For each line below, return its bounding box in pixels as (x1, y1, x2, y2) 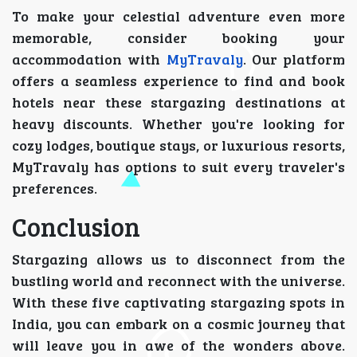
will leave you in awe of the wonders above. (12, 335, 345, 355)
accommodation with (12, 49, 167, 69)
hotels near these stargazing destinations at (12, 92, 345, 112)
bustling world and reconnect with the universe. (12, 271, 345, 291)
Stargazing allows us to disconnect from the (12, 249, 345, 269)
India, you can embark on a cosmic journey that (12, 314, 345, 334)
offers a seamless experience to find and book (12, 71, 345, 91)
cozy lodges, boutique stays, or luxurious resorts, (12, 135, 345, 155)
